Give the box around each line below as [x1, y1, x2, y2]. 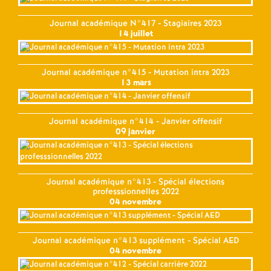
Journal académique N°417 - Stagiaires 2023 [50, 17, 221, 30]
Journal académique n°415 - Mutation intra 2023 [42, 66, 229, 79]
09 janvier [116, 125, 155, 138]
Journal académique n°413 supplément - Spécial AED [32, 234, 239, 247]
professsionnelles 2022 [92, 185, 179, 198]
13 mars [120, 76, 151, 89]
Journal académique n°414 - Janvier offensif [49, 115, 222, 128]
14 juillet [118, 27, 153, 40]
